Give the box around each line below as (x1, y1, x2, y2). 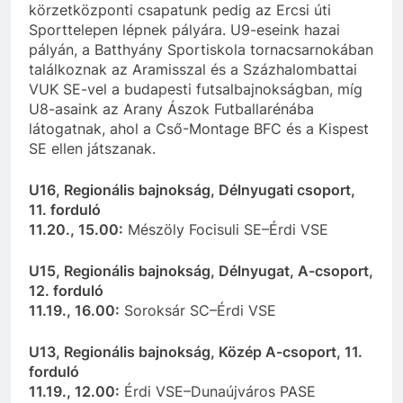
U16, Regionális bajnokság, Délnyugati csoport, (29, 180, 355, 199)
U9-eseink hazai (230, 20, 340, 39)
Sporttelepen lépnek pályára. (29, 20, 230, 39)
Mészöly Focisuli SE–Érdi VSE (123, 219, 328, 238)
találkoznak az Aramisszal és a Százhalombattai (29, 59, 357, 78)
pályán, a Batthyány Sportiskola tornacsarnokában (29, 40, 373, 58)
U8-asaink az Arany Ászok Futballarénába (29, 99, 314, 118)
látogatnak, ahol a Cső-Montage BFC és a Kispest (29, 119, 369, 138)
